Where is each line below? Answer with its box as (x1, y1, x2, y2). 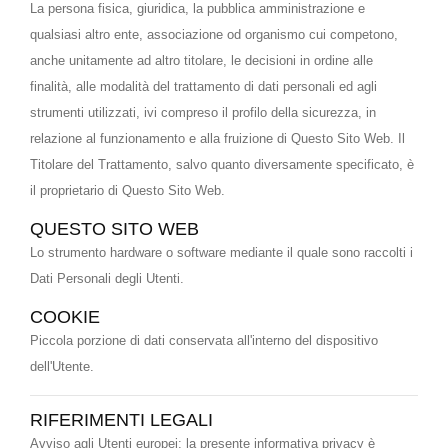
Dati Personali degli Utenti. (30, 271, 184, 286)
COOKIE (30, 307, 100, 327)
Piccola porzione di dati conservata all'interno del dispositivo (30, 333, 378, 348)
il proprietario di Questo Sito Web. (30, 183, 225, 198)
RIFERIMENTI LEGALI (30, 410, 213, 430)
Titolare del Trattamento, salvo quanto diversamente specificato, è (30, 157, 414, 172)
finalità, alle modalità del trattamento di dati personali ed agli (30, 79, 377, 94)
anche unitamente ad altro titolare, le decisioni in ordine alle (30, 53, 373, 68)
